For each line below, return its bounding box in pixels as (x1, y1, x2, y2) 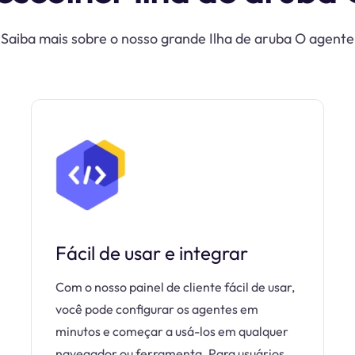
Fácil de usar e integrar (55, 241, 248, 265)
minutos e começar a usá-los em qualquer (55, 323, 288, 339)
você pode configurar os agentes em (55, 301, 258, 317)
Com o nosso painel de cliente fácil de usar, (55, 279, 295, 295)
